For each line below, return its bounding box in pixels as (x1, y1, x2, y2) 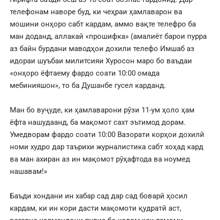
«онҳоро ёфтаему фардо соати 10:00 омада (10, 68, 160, 78)
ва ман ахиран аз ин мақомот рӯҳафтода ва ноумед (10, 154, 190, 164)
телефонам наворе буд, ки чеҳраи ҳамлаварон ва (10, 7, 182, 16)
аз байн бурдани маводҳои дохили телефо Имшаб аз (10, 44, 194, 53)
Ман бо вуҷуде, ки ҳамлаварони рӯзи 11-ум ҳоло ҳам (10, 105, 194, 114)
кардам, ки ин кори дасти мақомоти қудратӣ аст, (10, 203, 181, 213)
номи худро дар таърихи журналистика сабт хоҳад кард (10, 142, 203, 151)
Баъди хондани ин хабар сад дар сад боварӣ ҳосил (10, 191, 188, 200)
